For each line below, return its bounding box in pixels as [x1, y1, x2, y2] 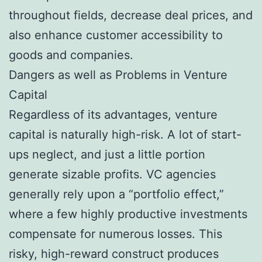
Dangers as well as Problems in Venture [9, 67, 227, 82]
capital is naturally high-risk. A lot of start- [9, 127, 242, 142]
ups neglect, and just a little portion [9, 147, 205, 161]
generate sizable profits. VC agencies [9, 167, 216, 181]
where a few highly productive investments [9, 206, 247, 221]
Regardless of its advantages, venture [9, 107, 218, 122]
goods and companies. [9, 47, 133, 62]
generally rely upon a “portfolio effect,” [9, 187, 224, 201]
